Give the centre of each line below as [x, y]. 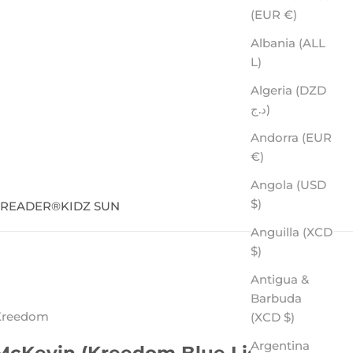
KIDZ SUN [90, 206]
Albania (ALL [288, 43]
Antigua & [280, 279]
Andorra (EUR [291, 137]
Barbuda [276, 298]
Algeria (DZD [288, 90]
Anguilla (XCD [292, 232]
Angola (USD [288, 184]
